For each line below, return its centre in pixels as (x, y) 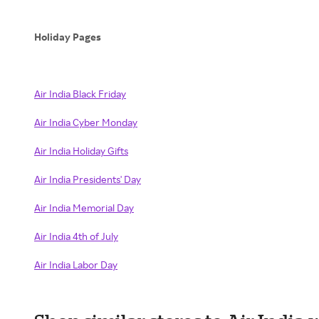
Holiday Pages (68, 37)
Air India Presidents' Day (88, 179)
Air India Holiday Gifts (81, 151)
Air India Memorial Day (84, 208)
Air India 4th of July (76, 236)
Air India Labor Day (76, 265)
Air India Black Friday (80, 94)
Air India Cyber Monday (86, 122)
